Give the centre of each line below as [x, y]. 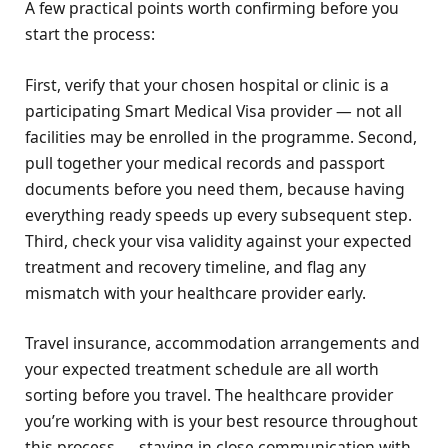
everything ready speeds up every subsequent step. [218, 214]
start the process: [90, 34]
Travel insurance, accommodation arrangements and [222, 342]
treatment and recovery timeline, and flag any [195, 266]
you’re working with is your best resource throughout [221, 420]
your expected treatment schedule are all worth [202, 368]
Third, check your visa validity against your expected [218, 240]
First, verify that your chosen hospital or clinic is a [207, 84]
